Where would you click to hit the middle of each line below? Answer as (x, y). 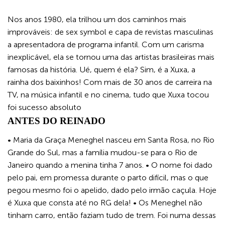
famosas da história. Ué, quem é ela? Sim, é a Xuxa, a (101, 70)
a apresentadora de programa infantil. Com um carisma (106, 44)
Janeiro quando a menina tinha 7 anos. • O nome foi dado (110, 165)
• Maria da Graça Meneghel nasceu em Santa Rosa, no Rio (111, 140)
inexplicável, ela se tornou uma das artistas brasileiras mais (111, 57)
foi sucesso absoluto (44, 107)
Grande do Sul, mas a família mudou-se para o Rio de (102, 152)
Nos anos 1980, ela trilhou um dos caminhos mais (97, 19)
